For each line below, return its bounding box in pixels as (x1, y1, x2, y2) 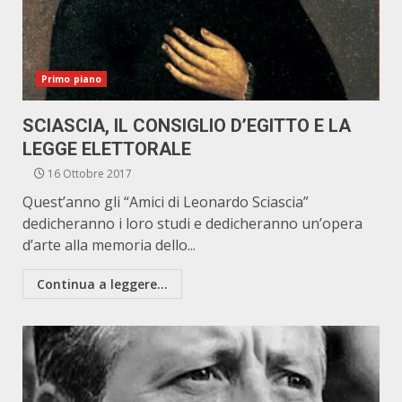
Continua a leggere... (37, 275, 168, 293)
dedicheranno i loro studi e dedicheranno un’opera (22, 214, 363, 233)
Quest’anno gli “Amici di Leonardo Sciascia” (22, 192, 309, 212)
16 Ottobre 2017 (45, 166, 132, 181)
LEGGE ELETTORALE (22, 138, 191, 160)
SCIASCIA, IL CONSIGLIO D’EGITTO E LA (22, 115, 351, 136)
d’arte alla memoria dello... (22, 235, 196, 255)
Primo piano (41, 73, 102, 85)
